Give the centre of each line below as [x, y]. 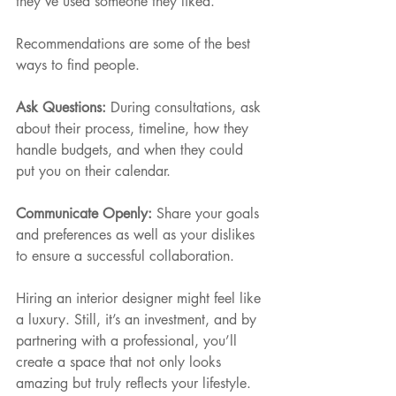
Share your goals [210, 213]
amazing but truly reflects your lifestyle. [133, 383]
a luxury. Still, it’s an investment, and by [138, 319]
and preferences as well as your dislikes [137, 234]
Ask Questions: [63, 107]
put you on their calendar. [93, 171]
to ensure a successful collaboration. [125, 255]
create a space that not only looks [121, 362]
